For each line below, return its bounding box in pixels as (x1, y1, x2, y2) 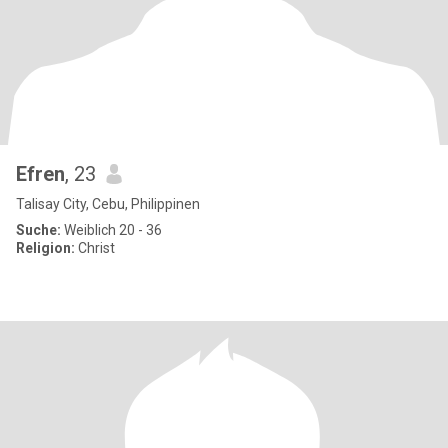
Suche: (16, 222, 61, 238)
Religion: (16, 240, 75, 256)
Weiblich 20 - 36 (61, 222, 162, 238)
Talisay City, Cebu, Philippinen (16, 196, 200, 212)
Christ (75, 240, 115, 256)
